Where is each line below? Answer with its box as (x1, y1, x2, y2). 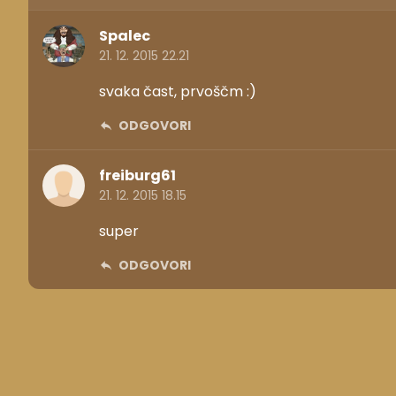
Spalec (99, 26, 150, 47)
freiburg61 (99, 165, 176, 187)
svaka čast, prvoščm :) (99, 80, 256, 102)
